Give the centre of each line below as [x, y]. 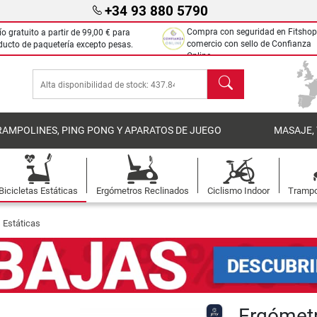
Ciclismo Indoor [239, 191]
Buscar [224, 77]
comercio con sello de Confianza [249, 44]
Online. [200, 56]
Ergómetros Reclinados [142, 191]
